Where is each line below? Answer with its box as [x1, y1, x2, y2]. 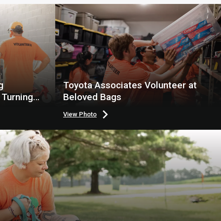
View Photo [63, 110, 97, 118]
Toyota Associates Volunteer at [63, 79, 197, 91]
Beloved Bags [63, 91, 121, 103]
